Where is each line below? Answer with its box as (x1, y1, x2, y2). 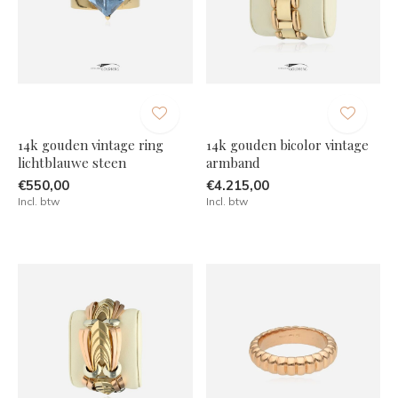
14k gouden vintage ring (18, 135, 163, 154)
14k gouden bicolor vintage (205, 135, 369, 154)
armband (205, 153, 260, 171)
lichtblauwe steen (18, 153, 126, 171)
